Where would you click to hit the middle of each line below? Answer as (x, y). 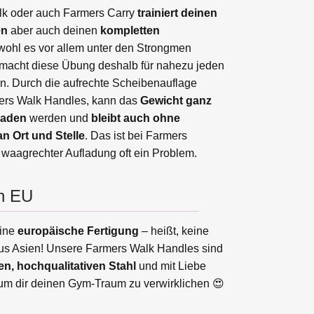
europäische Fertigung (78, 231)
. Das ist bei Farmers (136, 136)
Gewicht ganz (176, 101)
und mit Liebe (171, 266)
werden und (59, 118)
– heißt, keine (174, 231)
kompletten (130, 31)
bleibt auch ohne (136, 118)
